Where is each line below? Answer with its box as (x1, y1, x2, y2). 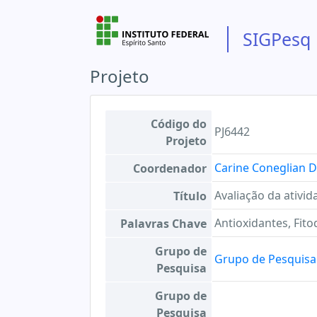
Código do (151, 116, 207, 132)
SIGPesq (242, 27, 311, 51)
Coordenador (133, 161, 207, 176)
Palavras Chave (120, 216, 207, 231)
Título (173, 188, 207, 204)
